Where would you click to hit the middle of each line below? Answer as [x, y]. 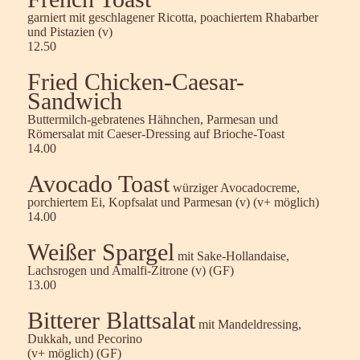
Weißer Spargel [101, 252]
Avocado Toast [98, 184]
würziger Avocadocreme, [235, 188]
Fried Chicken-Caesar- [136, 82]
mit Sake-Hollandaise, [232, 256]
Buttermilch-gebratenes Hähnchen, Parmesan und [153, 119]
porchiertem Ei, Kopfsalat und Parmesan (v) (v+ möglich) [173, 202]
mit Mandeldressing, [248, 324]
